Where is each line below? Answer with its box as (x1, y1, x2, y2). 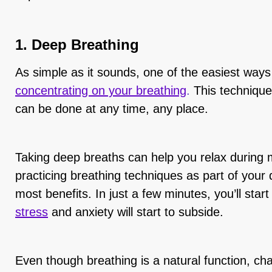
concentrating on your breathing (15, 84, 186, 97)
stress (15, 205, 48, 219)
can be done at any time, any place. (15, 102, 212, 115)
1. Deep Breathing (15, 36, 139, 53)
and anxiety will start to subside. (52, 205, 223, 219)
